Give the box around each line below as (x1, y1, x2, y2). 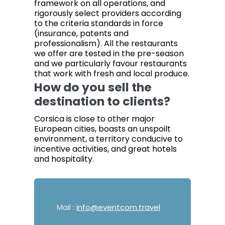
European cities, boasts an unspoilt (34, 123, 171, 135)
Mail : (57, 202, 76, 213)
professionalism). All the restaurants (34, 38, 178, 50)
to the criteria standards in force (34, 18, 163, 30)
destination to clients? (34, 93, 170, 110)
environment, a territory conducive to (34, 133, 183, 145)
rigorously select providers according (34, 8, 181, 20)
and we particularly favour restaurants (34, 58, 187, 70)
